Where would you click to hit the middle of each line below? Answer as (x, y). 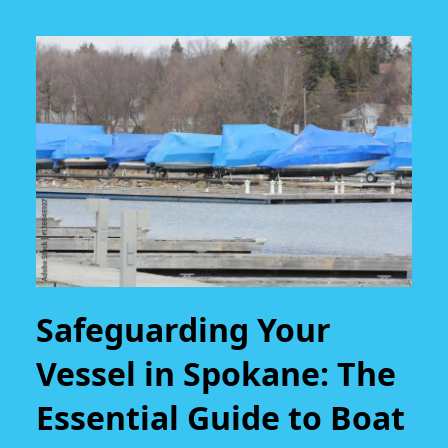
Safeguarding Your (183, 330)
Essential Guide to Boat (220, 418)
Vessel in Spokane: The (216, 374)
